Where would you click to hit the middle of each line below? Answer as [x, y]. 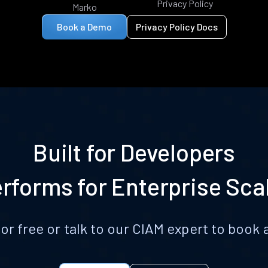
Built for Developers [134, 152]
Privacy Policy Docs [176, 26]
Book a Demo [84, 26]
